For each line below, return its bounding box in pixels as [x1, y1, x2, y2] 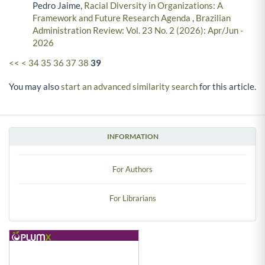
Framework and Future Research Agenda [33, 12, 192, 24]
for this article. [198, 80, 256, 92]
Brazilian [196, 12, 231, 24]
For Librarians [109, 193, 156, 203]
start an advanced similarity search [61, 80, 198, 92]
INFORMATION [106, 131, 159, 141]
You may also [9, 80, 61, 92]
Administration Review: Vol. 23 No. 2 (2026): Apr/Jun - [33, 25, 243, 36]
